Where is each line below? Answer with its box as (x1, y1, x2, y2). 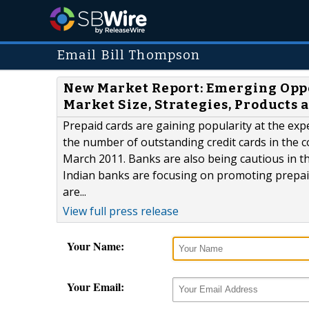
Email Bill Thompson (57, 48, 201, 63)
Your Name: (67, 238, 124, 255)
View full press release (63, 203, 179, 219)
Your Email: (67, 279, 124, 295)
